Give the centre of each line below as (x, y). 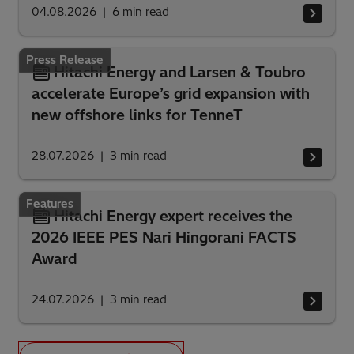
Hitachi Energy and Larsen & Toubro (180, 72)
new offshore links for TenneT (137, 115)
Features (50, 203)
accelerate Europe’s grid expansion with (171, 93)
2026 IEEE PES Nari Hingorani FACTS (164, 237)
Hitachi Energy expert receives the (173, 216)
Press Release (65, 60)
